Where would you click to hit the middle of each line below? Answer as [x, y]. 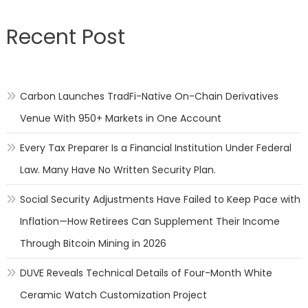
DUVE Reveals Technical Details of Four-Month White [146, 273]
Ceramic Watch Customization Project [113, 295]
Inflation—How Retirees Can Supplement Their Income [150, 221]
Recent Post [65, 37]
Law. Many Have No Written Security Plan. [118, 169]
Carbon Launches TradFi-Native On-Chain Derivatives [149, 96]
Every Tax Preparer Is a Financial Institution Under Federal [155, 147]
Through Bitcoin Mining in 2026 [93, 243]
